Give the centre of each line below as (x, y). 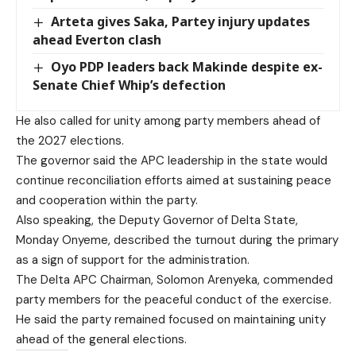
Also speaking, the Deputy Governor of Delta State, (157, 220)
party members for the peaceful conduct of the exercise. (174, 299)
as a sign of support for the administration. (133, 259)
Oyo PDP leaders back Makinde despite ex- (187, 66)
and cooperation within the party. (107, 200)
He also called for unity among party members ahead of (168, 120)
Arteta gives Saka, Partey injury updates (181, 21)
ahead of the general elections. (101, 339)
